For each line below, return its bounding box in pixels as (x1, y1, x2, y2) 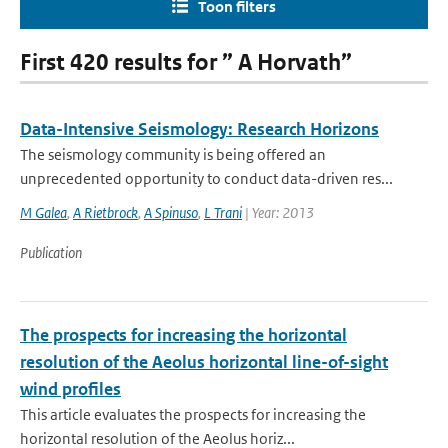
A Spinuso (144, 203, 198, 222)
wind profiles (20, 378, 121, 400)
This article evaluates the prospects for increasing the (20, 405, 366, 424)
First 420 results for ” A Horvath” (20, 49, 352, 76)
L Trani (204, 203, 242, 222)
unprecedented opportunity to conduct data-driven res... (20, 169, 393, 188)
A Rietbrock (73, 203, 138, 222)
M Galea (20, 203, 67, 222)
